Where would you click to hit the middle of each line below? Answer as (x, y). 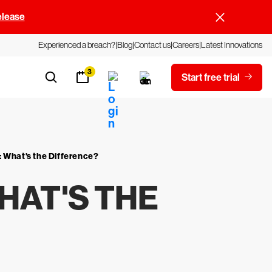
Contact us (152, 45)
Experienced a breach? (77, 45)
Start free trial (211, 77)
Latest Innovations (232, 45)
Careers (186, 45)
